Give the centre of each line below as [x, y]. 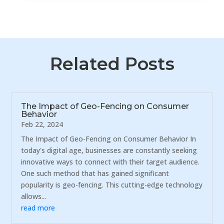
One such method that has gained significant [95, 173]
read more [38, 207]
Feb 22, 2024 [42, 124]
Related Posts [112, 63]
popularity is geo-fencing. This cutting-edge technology [112, 184]
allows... [34, 196]
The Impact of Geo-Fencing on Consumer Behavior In [109, 138]
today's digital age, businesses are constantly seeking [109, 150]
